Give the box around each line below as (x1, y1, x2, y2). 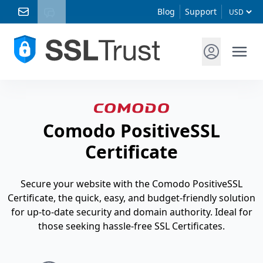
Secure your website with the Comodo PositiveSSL (21, 177, 242, 191)
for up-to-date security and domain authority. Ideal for (11, 205, 252, 219)
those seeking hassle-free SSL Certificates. (38, 220, 225, 233)
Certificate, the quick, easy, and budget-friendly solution (8, 191, 255, 205)
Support (185, 6, 217, 17)
